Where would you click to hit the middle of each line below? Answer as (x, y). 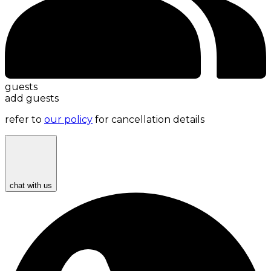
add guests (32, 99)
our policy (68, 120)
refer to (24, 120)
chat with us (31, 186)
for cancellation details (149, 120)
